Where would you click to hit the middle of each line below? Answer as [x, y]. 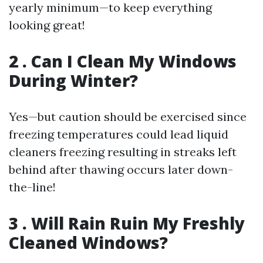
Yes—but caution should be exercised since [128, 117]
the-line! [32, 187]
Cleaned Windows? [88, 242]
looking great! [47, 25]
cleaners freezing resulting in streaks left [123, 152]
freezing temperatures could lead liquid [119, 134]
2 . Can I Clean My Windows [123, 61]
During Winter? [73, 80]
